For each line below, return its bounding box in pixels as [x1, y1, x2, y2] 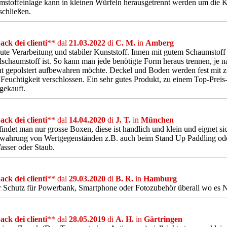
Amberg [145, 39, 174, 47]
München [141, 116, 174, 124]
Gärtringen [144, 215, 182, 223]
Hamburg [143, 174, 177, 183]
